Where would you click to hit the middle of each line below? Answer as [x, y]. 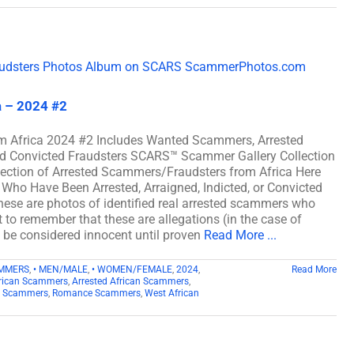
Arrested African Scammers [130, 281]
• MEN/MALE [60, 269]
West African [172, 293]
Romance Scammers [96, 293]
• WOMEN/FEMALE [132, 269]
